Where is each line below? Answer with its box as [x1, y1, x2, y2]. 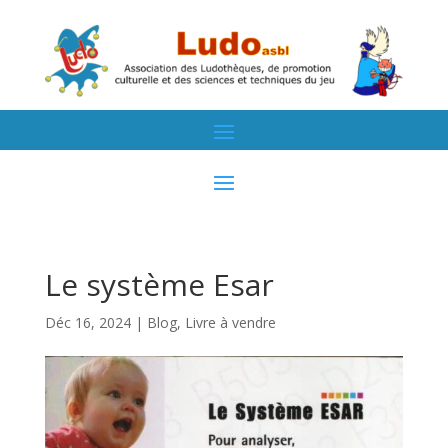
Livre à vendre [184, 312, 276, 332]
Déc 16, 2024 [44, 312, 131, 332]
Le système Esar [44, 263, 274, 305]
